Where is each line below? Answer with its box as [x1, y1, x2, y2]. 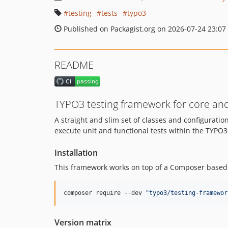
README [54, 58, 94, 72]
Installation [54, 147, 98, 159]
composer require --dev [64, 189, 146, 197]
